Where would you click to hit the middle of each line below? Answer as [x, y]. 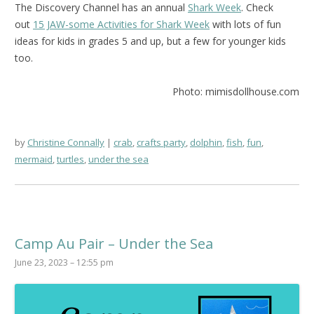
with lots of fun [245, 24]
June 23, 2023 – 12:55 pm [64, 262]
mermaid [34, 159]
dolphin [206, 142]
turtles [70, 159]
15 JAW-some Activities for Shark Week [121, 24]
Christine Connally [66, 142]
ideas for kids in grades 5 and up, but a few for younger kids [150, 41]
